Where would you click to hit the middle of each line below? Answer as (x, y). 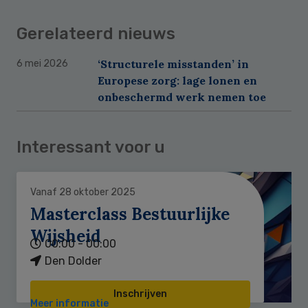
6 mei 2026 (42, 63)
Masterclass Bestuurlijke (130, 214)
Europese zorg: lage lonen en (177, 80)
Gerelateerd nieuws (96, 33)
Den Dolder (73, 261)
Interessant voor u (91, 147)
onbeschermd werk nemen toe (182, 97)
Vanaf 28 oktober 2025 (83, 192)
